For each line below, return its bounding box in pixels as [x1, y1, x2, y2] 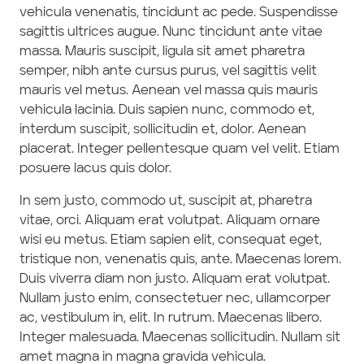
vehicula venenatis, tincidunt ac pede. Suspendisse [19, 6, 338, 19]
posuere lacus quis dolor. [19, 162, 171, 175]
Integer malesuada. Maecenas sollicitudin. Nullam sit [19, 331, 340, 344]
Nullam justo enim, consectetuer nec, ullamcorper [19, 292, 331, 305]
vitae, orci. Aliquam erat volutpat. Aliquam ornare [19, 214, 320, 227]
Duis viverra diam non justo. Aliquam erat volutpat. [19, 273, 330, 286]
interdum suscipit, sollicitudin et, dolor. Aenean [19, 123, 306, 136]
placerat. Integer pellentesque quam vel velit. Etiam [19, 143, 340, 156]
